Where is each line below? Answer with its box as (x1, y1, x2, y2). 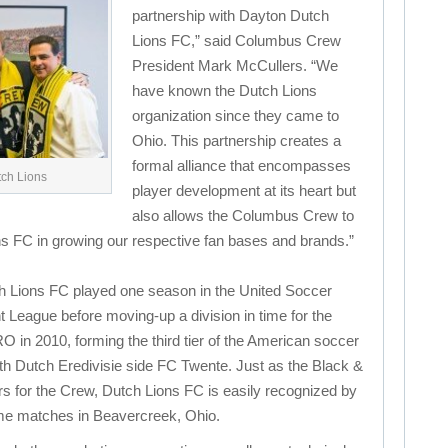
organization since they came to (132, 107, 339, 124)
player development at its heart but (132, 182, 356, 199)
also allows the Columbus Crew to (132, 207, 354, 224)
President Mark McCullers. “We (132, 57, 338, 74)
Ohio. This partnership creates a (132, 132, 341, 149)
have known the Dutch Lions (132, 82, 317, 99)
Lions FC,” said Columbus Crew (132, 32, 341, 49)
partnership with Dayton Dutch (132, 7, 329, 24)
